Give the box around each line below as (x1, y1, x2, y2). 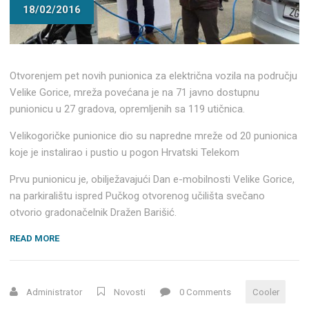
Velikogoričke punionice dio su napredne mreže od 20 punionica (10, 129, 298, 142)
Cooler (252, 286, 279, 297)
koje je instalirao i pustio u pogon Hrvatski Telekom (10, 146, 240, 159)
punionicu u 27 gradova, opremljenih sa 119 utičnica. (10, 102, 246, 115)
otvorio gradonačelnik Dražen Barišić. (10, 206, 177, 219)
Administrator (26, 286, 83, 297)
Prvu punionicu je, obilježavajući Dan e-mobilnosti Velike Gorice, (10, 172, 295, 186)
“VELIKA (59, 232, 94, 243)
